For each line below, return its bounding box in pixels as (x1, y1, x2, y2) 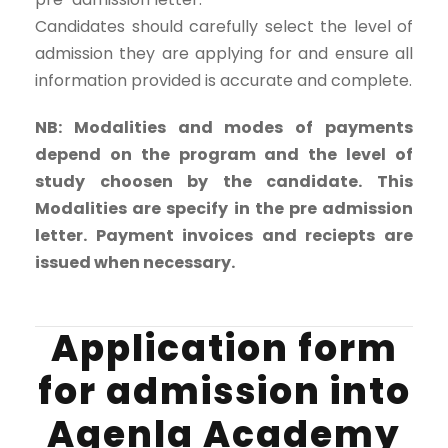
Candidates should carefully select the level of (35, 15, 413, 38)
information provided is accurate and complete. (35, 69, 412, 92)
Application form (50, 323, 398, 374)
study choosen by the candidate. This (35, 170, 413, 193)
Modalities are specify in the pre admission (35, 197, 413, 220)
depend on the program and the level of (35, 143, 413, 166)
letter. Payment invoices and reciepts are (35, 224, 413, 247)
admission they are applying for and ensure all (35, 42, 413, 65)
